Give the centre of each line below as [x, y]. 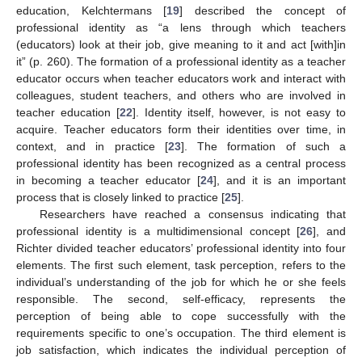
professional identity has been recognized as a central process [181, 164]
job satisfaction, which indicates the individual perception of [181, 350]
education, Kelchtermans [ [91, 11]
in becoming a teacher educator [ [108, 181]
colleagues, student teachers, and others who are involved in [181, 96]
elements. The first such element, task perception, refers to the [181, 265]
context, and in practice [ [92, 147]
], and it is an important [280, 181]
